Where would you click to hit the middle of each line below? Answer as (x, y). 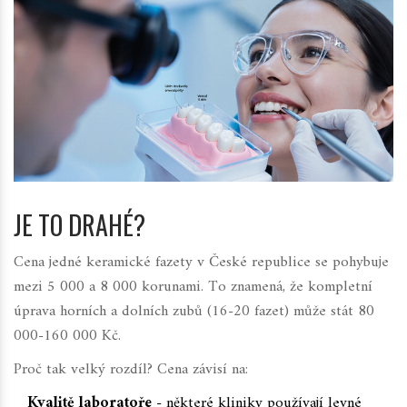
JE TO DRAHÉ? (79, 225)
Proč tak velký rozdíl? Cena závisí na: (131, 370)
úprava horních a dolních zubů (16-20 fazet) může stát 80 (194, 312)
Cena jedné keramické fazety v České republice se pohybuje (201, 263)
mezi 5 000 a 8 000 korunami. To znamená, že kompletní (193, 288)
